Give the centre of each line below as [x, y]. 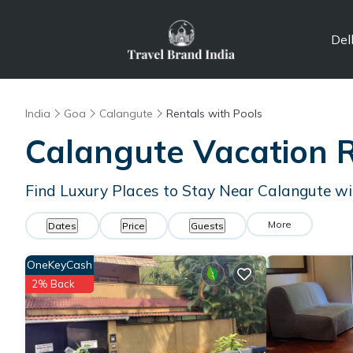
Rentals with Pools [214, 113]
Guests [207, 226]
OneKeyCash [59, 265]
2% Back [53, 284]
